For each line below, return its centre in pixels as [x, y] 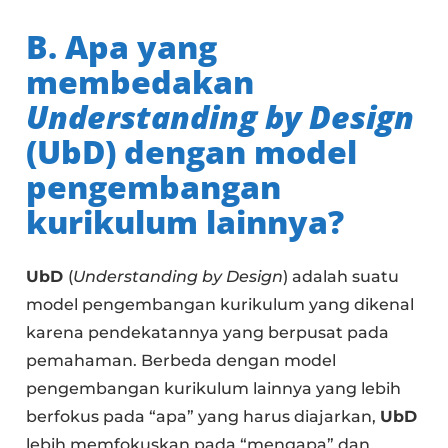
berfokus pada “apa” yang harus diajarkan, [203, 416]
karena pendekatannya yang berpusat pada [208, 332]
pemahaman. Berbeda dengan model [181, 360]
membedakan [140, 81]
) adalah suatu [341, 276]
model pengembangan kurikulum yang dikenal [220, 304]
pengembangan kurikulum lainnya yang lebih [214, 388]
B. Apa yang [122, 46]
